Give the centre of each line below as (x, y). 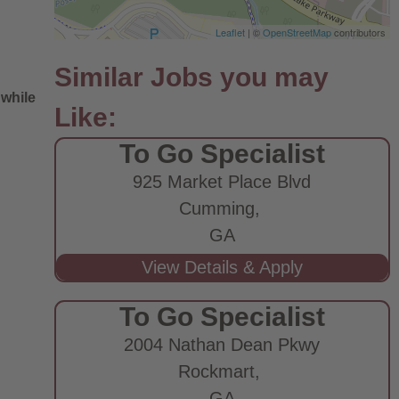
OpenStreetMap (297, 32)
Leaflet (230, 32)
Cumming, (222, 208)
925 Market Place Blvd (222, 182)
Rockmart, (222, 371)
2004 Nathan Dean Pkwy (222, 345)
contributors (358, 32)
